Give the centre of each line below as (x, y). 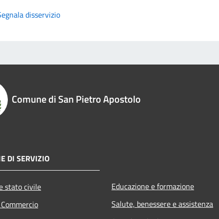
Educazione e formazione (153, 186)
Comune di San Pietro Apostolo (76, 99)
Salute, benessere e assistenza (162, 204)
